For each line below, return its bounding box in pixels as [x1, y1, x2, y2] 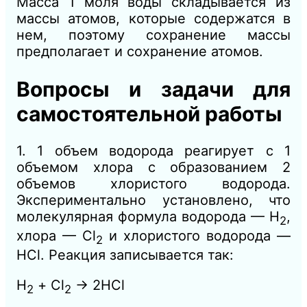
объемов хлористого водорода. [16, 175, 291, 193]
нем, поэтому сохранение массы [16, 26, 291, 43]
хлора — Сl [16, 228, 96, 245]
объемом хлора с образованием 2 [16, 159, 291, 176]
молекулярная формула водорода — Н [16, 208, 280, 225]
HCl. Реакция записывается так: [16, 247, 234, 264]
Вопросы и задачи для [16, 76, 291, 101]
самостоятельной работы [16, 101, 282, 126]
